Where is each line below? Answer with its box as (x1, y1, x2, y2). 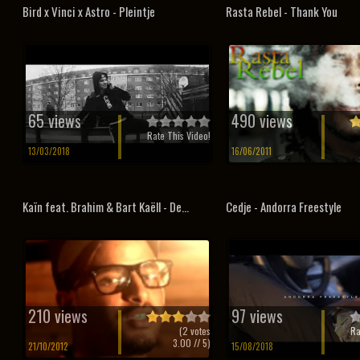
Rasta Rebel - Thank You (225, 2, 337, 20)
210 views (28, 304, 88, 328)
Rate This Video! (147, 129, 211, 142)
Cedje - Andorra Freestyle (225, 198, 342, 215)
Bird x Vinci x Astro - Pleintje (22, 2, 155, 20)
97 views (231, 304, 283, 328)
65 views (28, 108, 81, 133)
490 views (231, 108, 292, 133)
